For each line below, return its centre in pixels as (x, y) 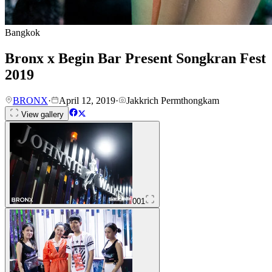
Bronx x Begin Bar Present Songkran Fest (135, 58)
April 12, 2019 (87, 100)
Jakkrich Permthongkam (173, 100)
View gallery (41, 114)
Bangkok (22, 32)
